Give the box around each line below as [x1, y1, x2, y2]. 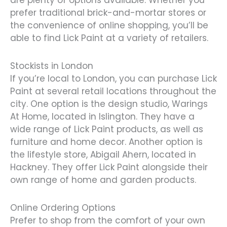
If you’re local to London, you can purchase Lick [10, 72, 217, 85]
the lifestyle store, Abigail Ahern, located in [10, 148, 196, 161]
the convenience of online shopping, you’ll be [10, 19, 208, 32]
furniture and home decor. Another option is [10, 136, 203, 148]
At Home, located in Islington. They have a [10, 110, 195, 123]
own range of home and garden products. [10, 174, 196, 186]
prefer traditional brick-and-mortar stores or [10, 7, 206, 19]
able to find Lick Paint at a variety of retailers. [10, 32, 208, 45]
